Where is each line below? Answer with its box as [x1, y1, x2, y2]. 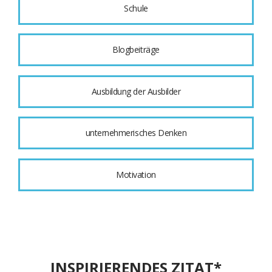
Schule [124, 2, 148, 14]
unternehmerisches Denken [85, 127, 187, 139]
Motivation [116, 168, 156, 180]
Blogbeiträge [112, 44, 160, 56]
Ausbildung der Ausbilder [91, 85, 181, 97]
